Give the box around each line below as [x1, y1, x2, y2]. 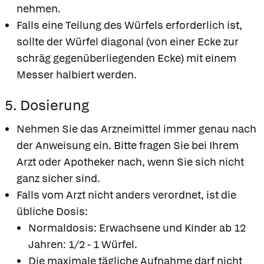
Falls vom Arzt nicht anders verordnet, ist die [16, 187, 236, 202]
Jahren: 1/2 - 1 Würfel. [28, 237, 137, 251]
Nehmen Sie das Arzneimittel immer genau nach [16, 121, 256, 136]
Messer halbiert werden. [16, 67, 137, 81]
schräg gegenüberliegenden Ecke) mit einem [16, 51, 236, 65]
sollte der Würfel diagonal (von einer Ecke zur [16, 34, 239, 48]
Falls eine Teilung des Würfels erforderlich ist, [16, 18, 242, 32]
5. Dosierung [5, 95, 89, 114]
